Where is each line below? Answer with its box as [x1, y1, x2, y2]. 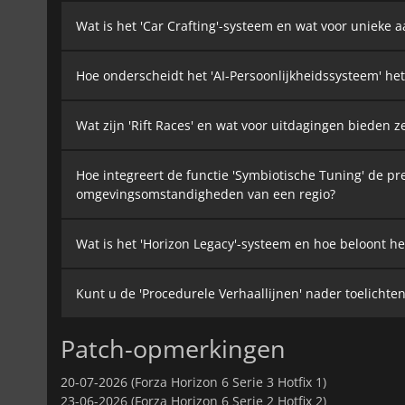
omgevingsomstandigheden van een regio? [76, 184, 335, 202]
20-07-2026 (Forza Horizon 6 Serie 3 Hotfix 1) [61, 372, 326, 391]
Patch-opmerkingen [61, 331, 286, 365]
